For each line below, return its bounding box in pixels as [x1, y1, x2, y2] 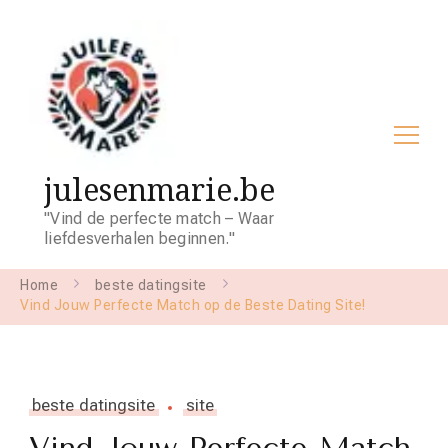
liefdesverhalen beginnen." [44, 229, 235, 248]
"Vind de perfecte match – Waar [44, 209, 275, 228]
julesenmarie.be [44, 169, 275, 210]
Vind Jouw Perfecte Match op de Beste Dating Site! [20, 297, 366, 313]
